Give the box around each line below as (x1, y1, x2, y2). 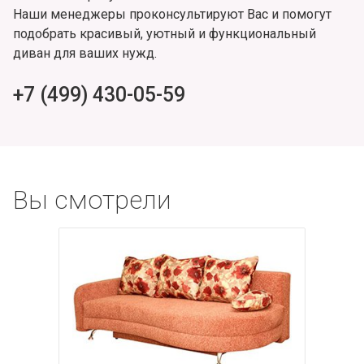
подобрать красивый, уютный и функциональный (13, 25, 316, 41)
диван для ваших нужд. (13, 45, 157, 61)
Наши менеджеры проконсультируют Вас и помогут (13, 6, 331, 22)
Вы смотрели (13, 184, 171, 215)
